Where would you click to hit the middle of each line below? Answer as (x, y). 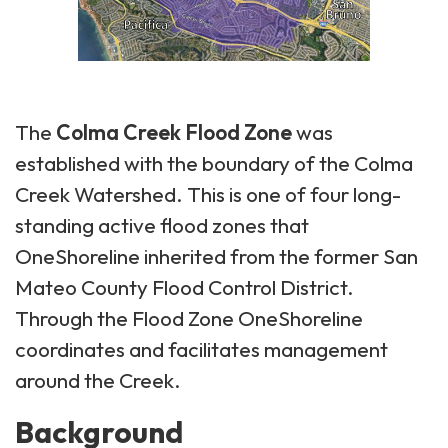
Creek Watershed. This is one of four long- (208, 193)
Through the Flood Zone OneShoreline (189, 317)
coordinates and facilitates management (201, 348)
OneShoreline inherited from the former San (216, 255)
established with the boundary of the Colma (214, 162)
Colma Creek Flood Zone (174, 131)
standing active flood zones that (162, 224)
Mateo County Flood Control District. (184, 286)
